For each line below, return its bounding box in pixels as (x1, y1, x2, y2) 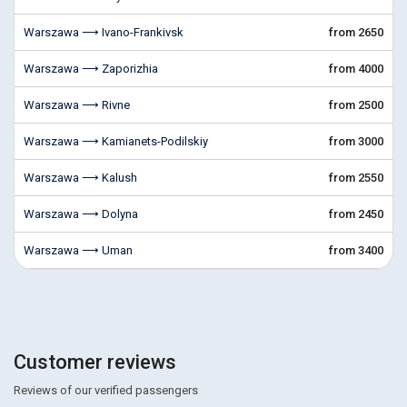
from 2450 (329, 207, 383, 221)
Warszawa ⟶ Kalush (24, 171, 137, 184)
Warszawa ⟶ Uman (24, 243, 133, 257)
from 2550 (329, 171, 383, 184)
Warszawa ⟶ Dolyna (24, 207, 138, 221)
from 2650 (329, 25, 383, 39)
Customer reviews (14, 351, 176, 373)
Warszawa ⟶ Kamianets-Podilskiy (24, 134, 208, 148)
